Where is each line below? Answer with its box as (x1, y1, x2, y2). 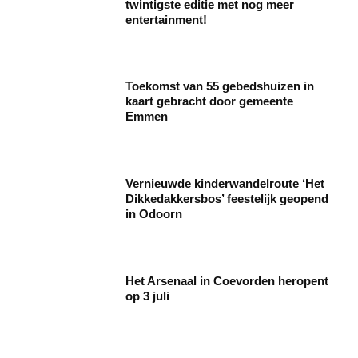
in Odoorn (125, 207, 183, 221)
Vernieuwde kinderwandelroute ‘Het (125, 177, 325, 191)
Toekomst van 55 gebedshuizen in (125, 79, 315, 93)
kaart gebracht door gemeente (125, 94, 294, 109)
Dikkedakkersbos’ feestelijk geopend (125, 192, 329, 206)
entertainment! (125, 12, 208, 26)
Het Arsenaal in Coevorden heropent (125, 273, 329, 288)
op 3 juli (125, 288, 170, 303)
